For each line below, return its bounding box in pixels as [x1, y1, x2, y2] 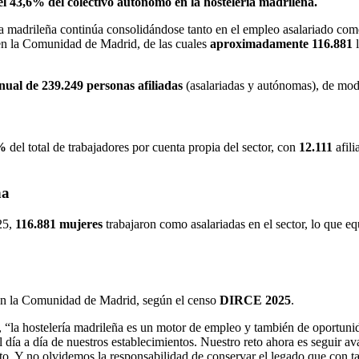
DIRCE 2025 [220, 292, 291, 307]
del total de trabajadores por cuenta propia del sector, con [6, 140, 299, 155]
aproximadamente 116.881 [210, 36, 353, 50]
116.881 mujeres [15, 216, 103, 231]
